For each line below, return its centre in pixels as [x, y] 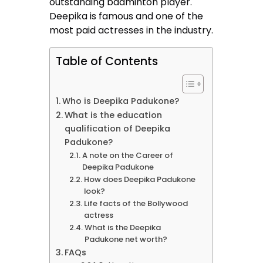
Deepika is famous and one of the [127, 16]
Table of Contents [107, 62]
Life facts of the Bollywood [136, 204]
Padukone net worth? [126, 240]
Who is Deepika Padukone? [121, 101]
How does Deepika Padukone [139, 180]
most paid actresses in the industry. [131, 31]
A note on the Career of [127, 156]
